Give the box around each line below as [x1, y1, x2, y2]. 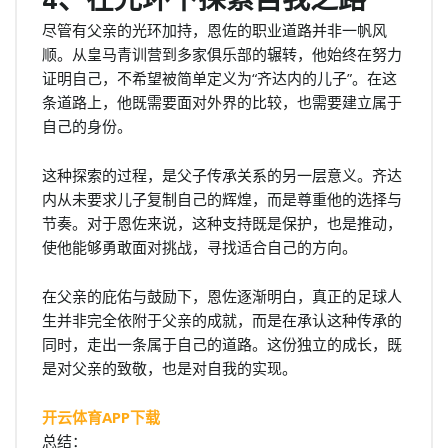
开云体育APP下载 [42, 406, 160, 427]
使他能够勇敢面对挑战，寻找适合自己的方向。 [42, 236, 357, 257]
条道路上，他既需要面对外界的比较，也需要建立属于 [42, 91, 402, 112]
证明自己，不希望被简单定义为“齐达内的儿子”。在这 [42, 67, 397, 88]
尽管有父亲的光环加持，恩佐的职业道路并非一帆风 [42, 19, 387, 40]
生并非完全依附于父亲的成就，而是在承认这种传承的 [42, 309, 402, 330]
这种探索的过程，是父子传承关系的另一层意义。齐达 [42, 164, 402, 185]
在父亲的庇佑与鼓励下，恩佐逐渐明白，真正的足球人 [42, 285, 402, 306]
